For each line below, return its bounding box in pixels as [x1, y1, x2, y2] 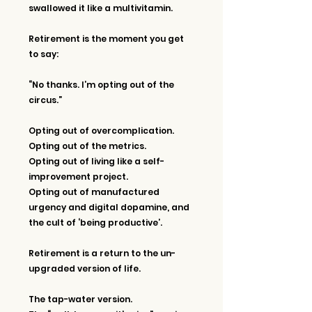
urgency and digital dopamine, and [29, 201, 192, 213]
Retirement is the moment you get [29, 32, 186, 45]
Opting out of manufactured [29, 185, 162, 198]
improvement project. [29, 170, 128, 182]
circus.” [29, 93, 62, 106]
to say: [29, 47, 58, 60]
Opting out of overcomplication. [29, 124, 176, 136]
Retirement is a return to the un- [29, 247, 175, 259]
